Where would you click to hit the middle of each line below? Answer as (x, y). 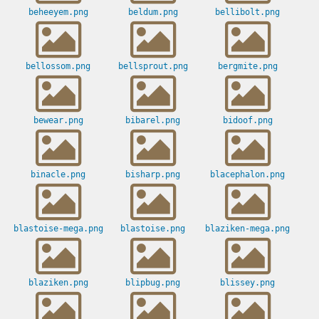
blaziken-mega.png (247, 229)
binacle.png (58, 175)
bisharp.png (153, 175)
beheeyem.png (58, 12)
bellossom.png (58, 67)
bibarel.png (153, 121)
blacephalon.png (247, 175)
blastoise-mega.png (58, 229)
